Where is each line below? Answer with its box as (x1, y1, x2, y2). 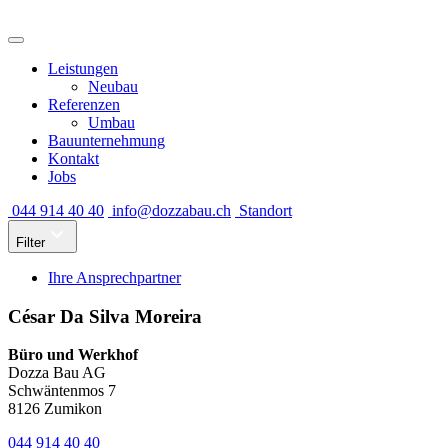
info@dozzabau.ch (108, 202, 231, 219)
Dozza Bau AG (8, 364, 106, 382)
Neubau (88, 78, 138, 95)
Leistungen (48, 60, 118, 77)
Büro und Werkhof (8, 346, 138, 364)
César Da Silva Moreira (8, 305, 202, 327)
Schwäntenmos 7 (8, 382, 116, 400)
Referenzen (48, 96, 120, 113)
